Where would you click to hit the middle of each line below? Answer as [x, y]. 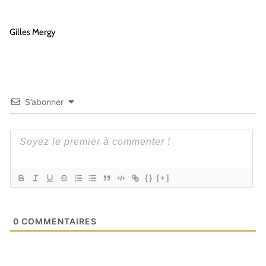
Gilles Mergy [33, 32]
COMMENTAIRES [58, 221]
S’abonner [44, 102]
